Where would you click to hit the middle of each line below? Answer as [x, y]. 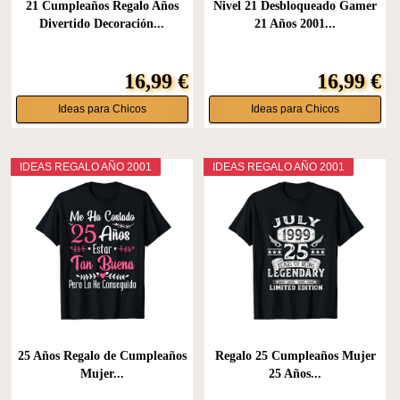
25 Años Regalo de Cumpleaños [102, 355]
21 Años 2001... [296, 24]
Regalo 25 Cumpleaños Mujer [295, 355]
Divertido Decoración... [102, 24]
